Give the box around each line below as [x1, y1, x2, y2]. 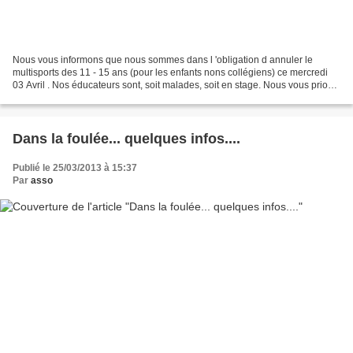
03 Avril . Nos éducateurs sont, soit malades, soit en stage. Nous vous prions [13, 80, 338, 91]
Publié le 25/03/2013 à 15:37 [13, 162, 137, 174]
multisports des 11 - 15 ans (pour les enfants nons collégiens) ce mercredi [13, 67, 328, 79]
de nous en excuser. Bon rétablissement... [13, 92, 191, 104]
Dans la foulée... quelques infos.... [13, 131, 240, 147]
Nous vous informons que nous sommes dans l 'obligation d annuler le [13, 54, 313, 66]
